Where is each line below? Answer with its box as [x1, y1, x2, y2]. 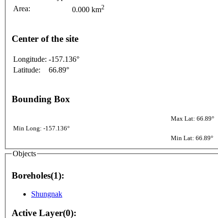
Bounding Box [12, 93, 70, 104]
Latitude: [13, 65, 40, 74]
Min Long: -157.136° [13, 125, 70, 132]
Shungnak [31, 190, 62, 199]
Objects [13, 149, 36, 158]
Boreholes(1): [12, 170, 64, 181]
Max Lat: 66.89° [171, 115, 214, 123]
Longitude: [13, 54, 47, 63]
